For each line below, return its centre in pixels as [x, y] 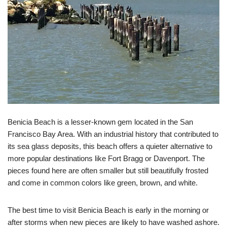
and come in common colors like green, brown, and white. [103, 183]
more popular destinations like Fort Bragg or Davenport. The [106, 158]
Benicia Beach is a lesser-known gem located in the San [100, 122]
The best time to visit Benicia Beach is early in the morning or [108, 210]
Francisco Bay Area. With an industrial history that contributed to [113, 134]
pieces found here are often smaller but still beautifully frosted [108, 171]
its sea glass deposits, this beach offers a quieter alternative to [110, 146]
